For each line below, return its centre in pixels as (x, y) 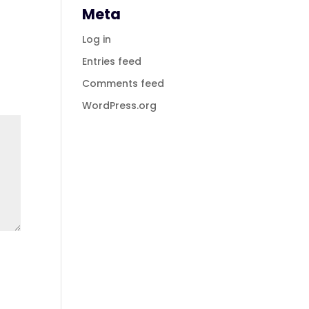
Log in (97, 39)
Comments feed (123, 83)
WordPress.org (120, 106)
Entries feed (112, 61)
